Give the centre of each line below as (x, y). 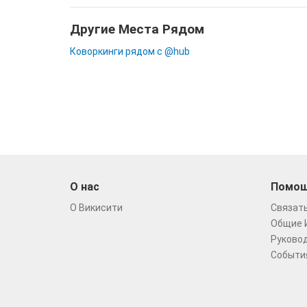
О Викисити (96, 208)
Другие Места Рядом (137, 29)
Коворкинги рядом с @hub (130, 51)
